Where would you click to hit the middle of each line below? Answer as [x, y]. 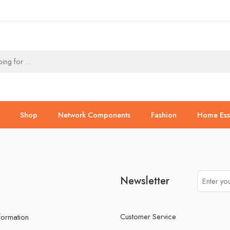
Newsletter [145, 181]
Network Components [94, 115]
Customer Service [148, 216]
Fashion [164, 115]
